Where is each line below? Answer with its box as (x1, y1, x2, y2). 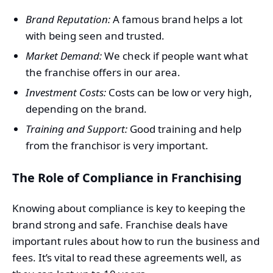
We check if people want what (102, 49, 248, 63)
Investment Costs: (26, 85, 106, 100)
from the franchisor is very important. (26, 138, 208, 153)
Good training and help (127, 122, 241, 136)
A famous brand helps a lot (110, 12, 243, 27)
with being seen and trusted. (26, 29, 165, 43)
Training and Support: (26, 122, 127, 136)
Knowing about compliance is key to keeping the (12, 201, 246, 216)
